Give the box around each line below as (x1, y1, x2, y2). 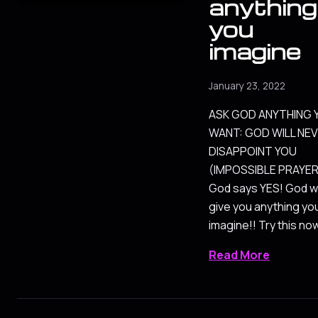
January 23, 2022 (209, 79, 285, 93)
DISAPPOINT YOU (209, 143, 297, 160)
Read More (209, 247, 270, 263)
